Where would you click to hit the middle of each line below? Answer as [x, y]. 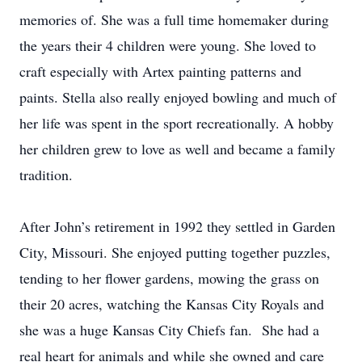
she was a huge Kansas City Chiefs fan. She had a [169, 330]
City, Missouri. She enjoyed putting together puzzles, [175, 252]
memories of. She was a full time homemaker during [174, 19]
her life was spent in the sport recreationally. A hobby [177, 123]
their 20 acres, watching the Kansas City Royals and [172, 304]
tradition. [46, 175]
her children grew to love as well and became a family [177, 149]
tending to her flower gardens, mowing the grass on [169, 278]
